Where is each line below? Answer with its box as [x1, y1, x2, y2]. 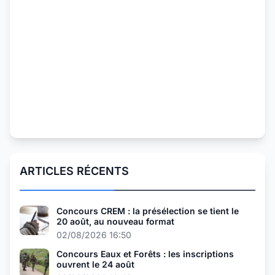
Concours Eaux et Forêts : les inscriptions [56, 248, 234, 259]
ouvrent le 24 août [56, 258, 134, 269]
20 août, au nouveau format [56, 215, 174, 227]
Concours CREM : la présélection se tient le [56, 205, 239, 216]
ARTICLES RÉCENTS [20, 164, 129, 177]
